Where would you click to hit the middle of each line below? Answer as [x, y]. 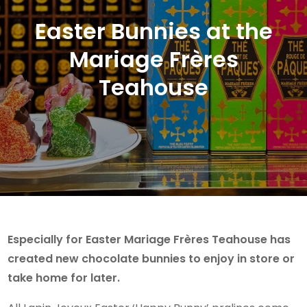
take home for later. [64, 278]
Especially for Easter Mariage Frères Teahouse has [149, 239]
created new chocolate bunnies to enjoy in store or [151, 258]
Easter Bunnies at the [153, 31]
